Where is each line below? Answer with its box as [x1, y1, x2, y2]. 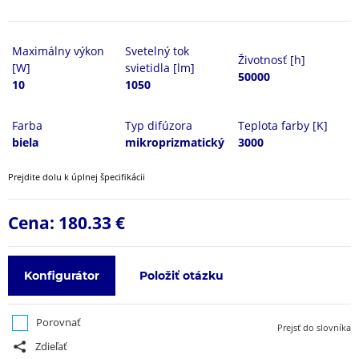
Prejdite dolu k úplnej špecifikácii [8, 171, 145, 183]
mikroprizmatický [125, 135, 225, 150]
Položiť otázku [139, 268, 224, 283]
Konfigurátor [24, 268, 99, 283]
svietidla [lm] [125, 60, 196, 75]
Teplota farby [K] [238, 118, 329, 133]
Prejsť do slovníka [277, 321, 351, 333]
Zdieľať [35, 339, 67, 353]
